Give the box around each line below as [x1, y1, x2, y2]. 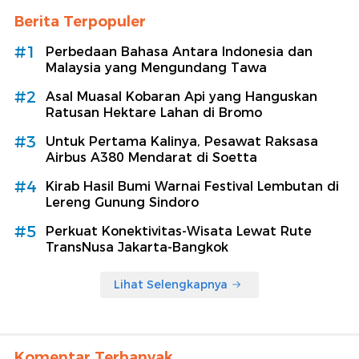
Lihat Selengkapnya [114, 276, 228, 292]
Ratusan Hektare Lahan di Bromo [46, 104, 262, 120]
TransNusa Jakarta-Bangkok [46, 239, 228, 255]
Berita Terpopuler [14, 12, 146, 30]
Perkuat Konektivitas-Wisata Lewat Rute [46, 223, 312, 239]
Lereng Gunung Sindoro [46, 194, 199, 210]
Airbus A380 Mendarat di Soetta [46, 149, 257, 165]
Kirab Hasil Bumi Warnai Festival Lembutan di [46, 178, 339, 194]
